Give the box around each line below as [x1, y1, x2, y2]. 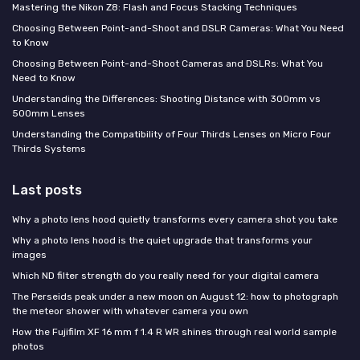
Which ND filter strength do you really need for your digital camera [12, 270, 319, 282]
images [12, 249, 47, 261]
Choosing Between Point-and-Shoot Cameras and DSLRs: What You [12, 58, 323, 70]
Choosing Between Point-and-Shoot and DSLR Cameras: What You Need [12, 22, 344, 35]
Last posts [12, 182, 82, 198]
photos [12, 341, 44, 353]
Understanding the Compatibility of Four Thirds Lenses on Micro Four [12, 129, 331, 141]
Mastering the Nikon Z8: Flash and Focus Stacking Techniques [12, 2, 297, 14]
